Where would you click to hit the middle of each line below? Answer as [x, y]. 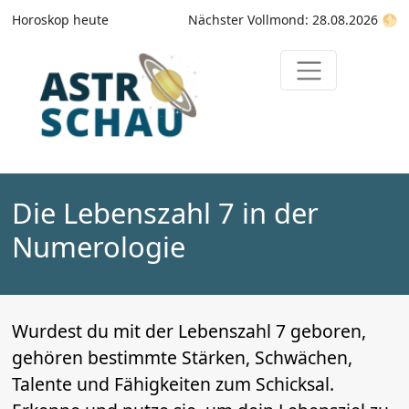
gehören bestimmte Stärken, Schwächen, [183, 357]
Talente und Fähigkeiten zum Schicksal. [173, 383]
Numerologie [99, 247]
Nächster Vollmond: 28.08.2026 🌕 [292, 19]
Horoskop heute [61, 19]
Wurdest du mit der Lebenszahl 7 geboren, [189, 330]
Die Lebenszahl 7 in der [166, 213]
